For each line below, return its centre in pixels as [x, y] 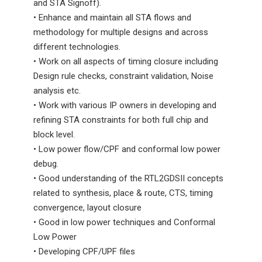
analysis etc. [57, 91]
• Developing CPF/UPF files [84, 251]
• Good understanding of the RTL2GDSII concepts [128, 178]
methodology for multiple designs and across [121, 32]
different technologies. [77, 47]
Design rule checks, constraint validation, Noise [123, 76]
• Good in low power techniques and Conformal [124, 222]
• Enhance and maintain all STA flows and [112, 18]
